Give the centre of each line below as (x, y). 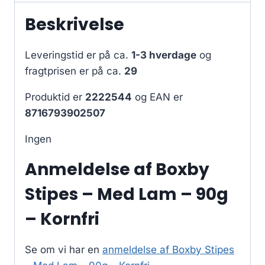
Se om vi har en (64, 249)
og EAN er (157, 97)
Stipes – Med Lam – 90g (127, 194)
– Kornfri (62, 219)
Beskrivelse (75, 24)
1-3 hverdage (164, 55)
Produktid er (55, 97)
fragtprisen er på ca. (75, 71)
